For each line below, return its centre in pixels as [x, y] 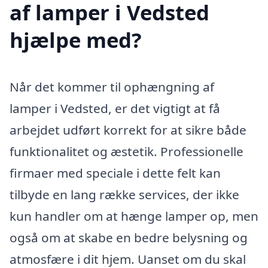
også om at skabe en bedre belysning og [129, 238]
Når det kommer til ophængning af [112, 87]
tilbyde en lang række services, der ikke [124, 195]
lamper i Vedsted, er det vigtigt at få [115, 109]
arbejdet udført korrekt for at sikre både [128, 130]
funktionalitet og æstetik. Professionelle [127, 152]
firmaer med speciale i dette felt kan [115, 173]
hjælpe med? [76, 40]
